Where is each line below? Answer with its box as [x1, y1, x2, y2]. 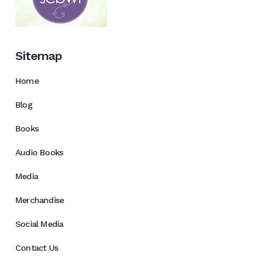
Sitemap [15, 48, 62, 63]
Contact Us [15, 243, 58, 253]
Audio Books [15, 147, 64, 157]
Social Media [15, 219, 64, 229]
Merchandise [15, 195, 64, 205]
